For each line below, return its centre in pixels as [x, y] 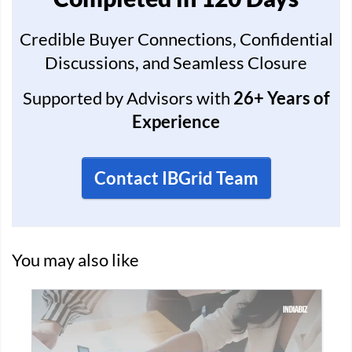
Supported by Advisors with [128, 98]
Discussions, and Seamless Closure [176, 63]
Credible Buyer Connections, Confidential [176, 39]
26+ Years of [281, 98]
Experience [176, 122]
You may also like [75, 260]
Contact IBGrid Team [176, 178]
